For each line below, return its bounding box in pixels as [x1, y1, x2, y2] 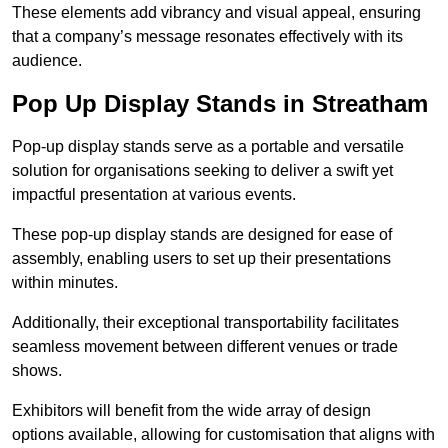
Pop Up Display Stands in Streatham [12, 90, 428, 118]
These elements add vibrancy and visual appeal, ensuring [12, 4, 421, 22]
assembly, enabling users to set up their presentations [12, 250, 391, 268]
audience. [12, 52, 82, 70]
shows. [12, 362, 62, 380]
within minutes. [12, 274, 118, 292]
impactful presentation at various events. [12, 186, 296, 204]
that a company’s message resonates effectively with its [12, 28, 403, 46]
